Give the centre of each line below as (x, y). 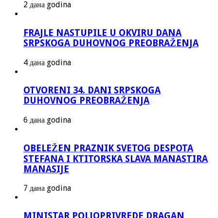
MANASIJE (46, 169)
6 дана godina (47, 120)
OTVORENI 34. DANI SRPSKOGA (92, 91)
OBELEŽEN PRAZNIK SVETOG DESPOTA (108, 148)
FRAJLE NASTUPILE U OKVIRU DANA (102, 33)
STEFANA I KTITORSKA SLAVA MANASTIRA (116, 159)
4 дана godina (47, 62)
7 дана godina (47, 188)
